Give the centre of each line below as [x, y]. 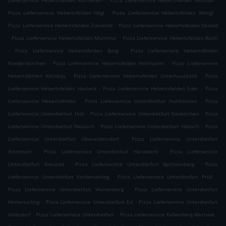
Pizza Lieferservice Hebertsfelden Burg [66, 51]
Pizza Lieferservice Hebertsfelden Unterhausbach [135, 76]
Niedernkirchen [27, 63]
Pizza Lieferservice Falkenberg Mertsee [167, 215]
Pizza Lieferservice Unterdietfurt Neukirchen [145, 114]
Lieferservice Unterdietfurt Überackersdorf [63, 139]
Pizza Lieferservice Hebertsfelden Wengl [163, 13]
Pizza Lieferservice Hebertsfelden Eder [151, 89]
